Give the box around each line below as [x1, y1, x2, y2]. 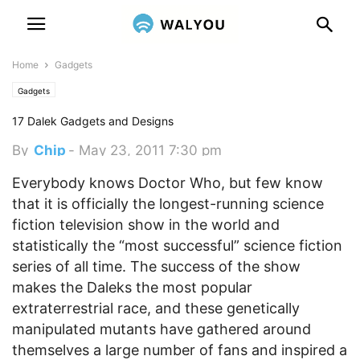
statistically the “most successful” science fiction [12, 237, 342, 254]
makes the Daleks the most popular [12, 279, 252, 296]
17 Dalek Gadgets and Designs [12, 114, 174, 128]
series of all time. [12, 258, 126, 275]
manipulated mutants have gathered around [12, 321, 311, 337]
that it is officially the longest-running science [12, 195, 324, 212]
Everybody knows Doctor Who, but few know [12, 174, 323, 191]
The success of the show [126, 258, 301, 275]
